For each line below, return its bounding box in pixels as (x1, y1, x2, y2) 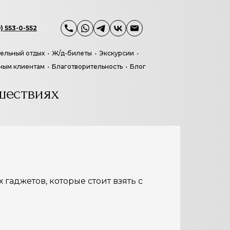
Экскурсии (99, 49, 134, 57)
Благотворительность (52, 63, 123, 70)
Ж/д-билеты (52, 49, 92, 57)
